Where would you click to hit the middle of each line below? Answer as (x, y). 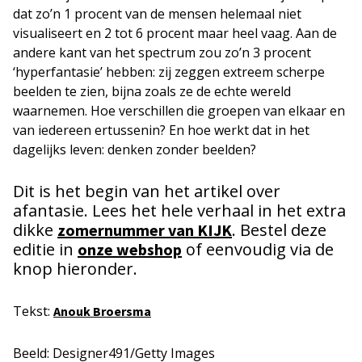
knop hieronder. (75, 268)
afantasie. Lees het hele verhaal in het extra (179, 210)
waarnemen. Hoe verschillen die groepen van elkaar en (179, 110)
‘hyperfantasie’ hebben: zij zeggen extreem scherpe (169, 72)
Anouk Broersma (102, 311)
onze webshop (130, 249)
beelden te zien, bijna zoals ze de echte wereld (152, 91)
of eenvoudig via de (258, 249)
